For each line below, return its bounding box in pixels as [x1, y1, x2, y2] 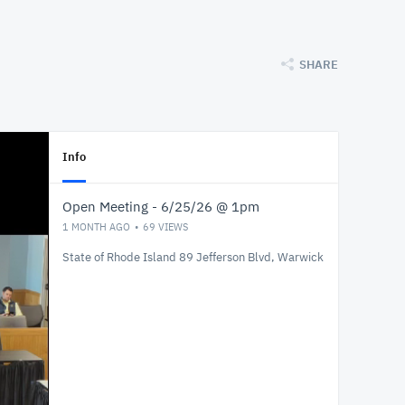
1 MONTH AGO [62, 221, 130, 233]
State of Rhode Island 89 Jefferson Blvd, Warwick [62, 250, 324, 265]
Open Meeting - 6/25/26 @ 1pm [62, 198, 259, 215]
